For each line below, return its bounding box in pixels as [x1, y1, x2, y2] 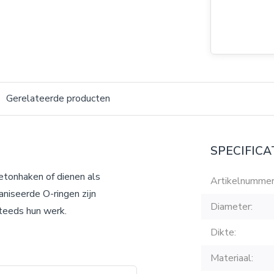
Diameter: [210, 200, 253, 213]
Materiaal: [210, 251, 253, 265]
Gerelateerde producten [6, 92, 110, 105]
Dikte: [210, 226, 236, 239]
